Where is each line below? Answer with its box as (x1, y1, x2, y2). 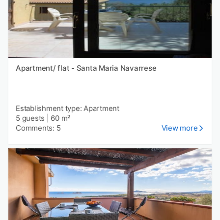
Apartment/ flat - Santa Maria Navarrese (16, 63, 157, 73)
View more (161, 123, 198, 133)
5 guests (16, 113, 45, 123)
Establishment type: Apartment (16, 104, 119, 113)
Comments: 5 (16, 123, 61, 133)
